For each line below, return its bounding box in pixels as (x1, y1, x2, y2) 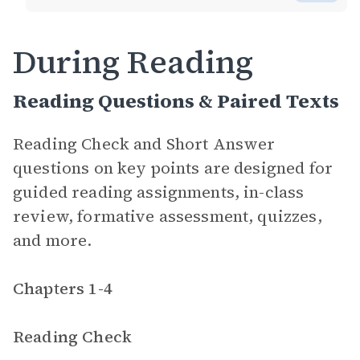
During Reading (13, 40, 253, 84)
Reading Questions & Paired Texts (13, 88, 339, 114)
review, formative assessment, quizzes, (13, 205, 322, 227)
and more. (13, 229, 92, 252)
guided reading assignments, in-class (13, 181, 305, 203)
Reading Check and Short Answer (13, 133, 276, 155)
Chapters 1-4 (13, 277, 112, 300)
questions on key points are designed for (13, 157, 333, 179)
